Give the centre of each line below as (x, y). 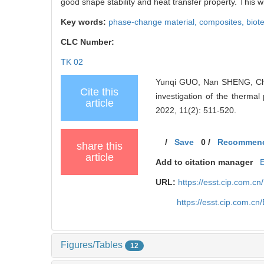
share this (99, 146)
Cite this (99, 92)
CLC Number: (89, 42)
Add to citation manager (204, 162)
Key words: (85, 22)
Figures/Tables (93, 245)
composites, (223, 22)
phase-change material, (154, 22)
